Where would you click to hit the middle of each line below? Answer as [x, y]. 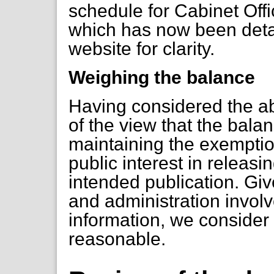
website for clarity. [142, 48]
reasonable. [117, 239]
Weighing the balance [162, 77]
